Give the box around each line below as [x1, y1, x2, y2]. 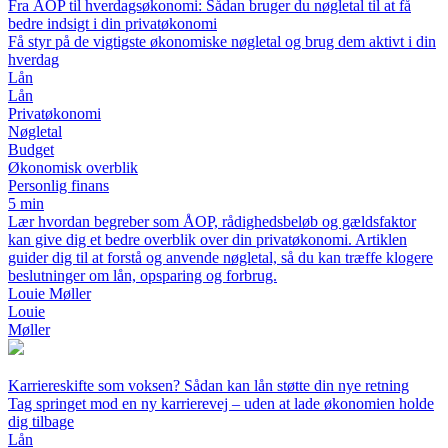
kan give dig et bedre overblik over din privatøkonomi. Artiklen [8, 231, 407, 249]
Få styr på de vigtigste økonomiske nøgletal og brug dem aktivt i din [8, 33, 436, 51]
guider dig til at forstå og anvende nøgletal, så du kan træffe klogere [8, 249, 433, 267]
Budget [8, 141, 54, 159]
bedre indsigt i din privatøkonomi [8, 15, 217, 33]
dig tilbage [8, 413, 74, 431]
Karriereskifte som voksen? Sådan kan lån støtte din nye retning [8, 377, 409, 395]
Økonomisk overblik [8, 159, 138, 177]
